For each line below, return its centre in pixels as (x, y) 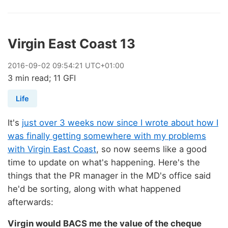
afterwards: (31, 202)
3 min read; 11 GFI (42, 78)
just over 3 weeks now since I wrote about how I (120, 122)
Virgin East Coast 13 (72, 43)
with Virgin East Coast (52, 149)
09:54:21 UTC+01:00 (87, 65)
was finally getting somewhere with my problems (107, 136)
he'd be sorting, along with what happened (94, 189)
